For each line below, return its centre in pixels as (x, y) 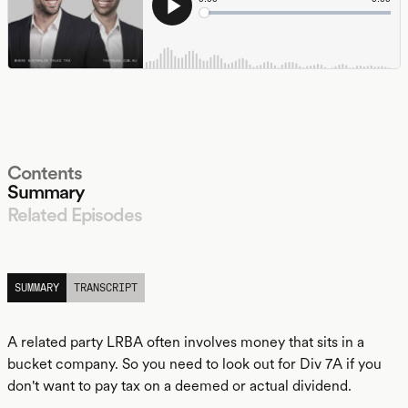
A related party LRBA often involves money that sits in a (186, 342)
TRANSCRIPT (106, 288)
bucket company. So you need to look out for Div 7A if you (194, 364)
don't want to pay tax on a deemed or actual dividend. (179, 386)
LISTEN (26, 265)
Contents (45, 173)
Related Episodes (75, 214)
